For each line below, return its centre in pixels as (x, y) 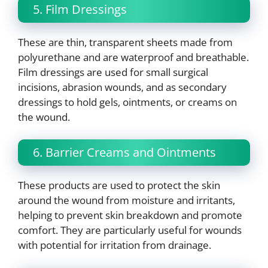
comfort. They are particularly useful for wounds (130, 230)
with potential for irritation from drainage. (115, 245)
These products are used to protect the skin (119, 185)
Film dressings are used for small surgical (113, 72)
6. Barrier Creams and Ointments (124, 153)
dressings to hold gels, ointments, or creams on (127, 102)
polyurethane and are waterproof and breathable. (133, 57)
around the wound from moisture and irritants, (127, 200)
